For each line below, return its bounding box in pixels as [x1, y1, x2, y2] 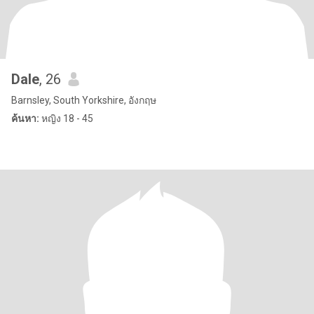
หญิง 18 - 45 [39, 113, 93, 124]
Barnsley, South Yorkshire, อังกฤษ [11, 95, 156, 106]
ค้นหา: [11, 113, 39, 124]
